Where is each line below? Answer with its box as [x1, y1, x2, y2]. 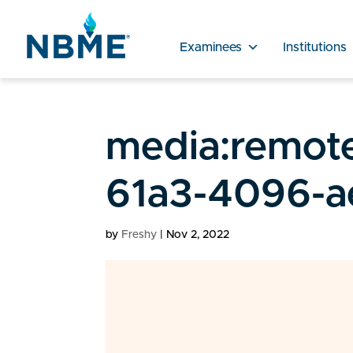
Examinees [179, 40, 242, 54]
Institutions [282, 40, 347, 54]
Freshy [121, 229, 158, 240]
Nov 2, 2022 [166, 229, 230, 240]
